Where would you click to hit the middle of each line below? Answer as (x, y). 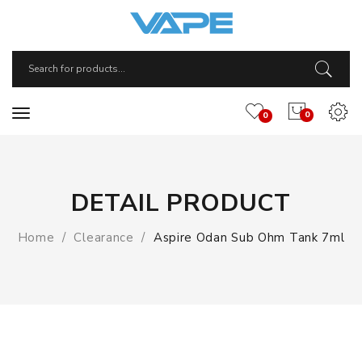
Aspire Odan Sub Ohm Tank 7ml (249, 238)
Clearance (104, 238)
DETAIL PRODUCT (181, 203)
